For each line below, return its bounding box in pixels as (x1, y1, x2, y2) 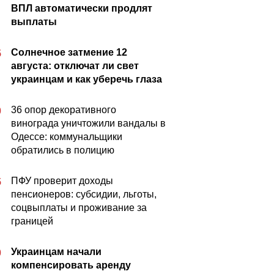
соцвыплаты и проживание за (11, 202, 147, 213)
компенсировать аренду (11, 260, 131, 270)
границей (11, 216, 53, 226)
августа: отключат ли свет (11, 61, 139, 71)
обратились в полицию (11, 145, 114, 155)
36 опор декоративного (11, 105, 116, 115)
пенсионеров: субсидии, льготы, (11, 189, 157, 199)
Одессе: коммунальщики (11, 131, 122, 142)
